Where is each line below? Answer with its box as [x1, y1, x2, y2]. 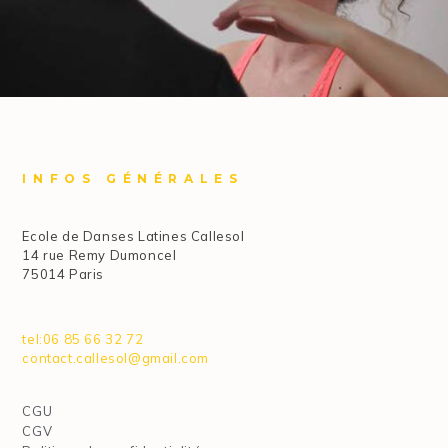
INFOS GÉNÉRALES [22, 171, 244, 187]
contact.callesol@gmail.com [22, 350, 209, 367]
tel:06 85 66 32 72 [22, 331, 144, 348]
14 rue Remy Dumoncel [22, 247, 177, 264]
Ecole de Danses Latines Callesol [22, 228, 245, 245]
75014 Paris [22, 266, 104, 283]
